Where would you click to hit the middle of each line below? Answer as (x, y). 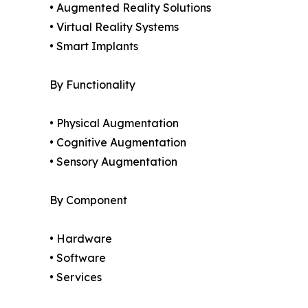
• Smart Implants (94, 46)
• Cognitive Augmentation (118, 143)
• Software (78, 258)
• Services (76, 277)
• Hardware (81, 239)
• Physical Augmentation (114, 123)
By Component (88, 200)
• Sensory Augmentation (113, 162)
